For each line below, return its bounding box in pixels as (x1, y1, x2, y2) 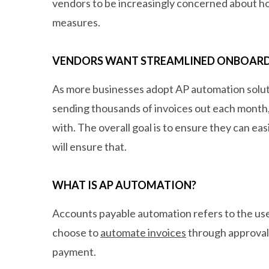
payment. (52, 244, 98, 258)
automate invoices (100, 225, 186, 239)
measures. (52, 15, 102, 29)
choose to (52, 225, 100, 239)
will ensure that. (52, 139, 127, 153)
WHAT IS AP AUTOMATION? (52, 178, 196, 192)
